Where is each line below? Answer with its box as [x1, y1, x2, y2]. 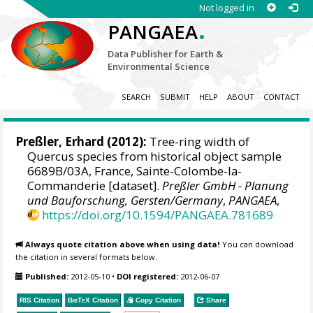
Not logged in [198, 1, 254, 14]
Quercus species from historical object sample [27, 148, 282, 165]
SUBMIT [159, 92, 190, 103]
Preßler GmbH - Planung [162, 177, 289, 194]
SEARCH [121, 92, 151, 103]
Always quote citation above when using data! [25, 238, 221, 249]
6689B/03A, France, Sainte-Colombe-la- [27, 163, 242, 180]
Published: [25, 271, 69, 282]
